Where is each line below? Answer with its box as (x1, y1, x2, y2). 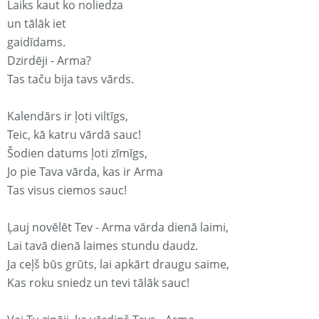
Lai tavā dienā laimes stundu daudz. (7, 238, 198, 254)
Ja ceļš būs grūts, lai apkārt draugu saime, (7, 256, 229, 273)
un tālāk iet (7, 16, 66, 32)
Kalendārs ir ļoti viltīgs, (7, 108, 128, 125)
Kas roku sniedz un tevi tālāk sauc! (7, 275, 189, 291)
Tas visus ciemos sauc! (7, 182, 127, 199)
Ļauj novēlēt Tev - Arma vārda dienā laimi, (7, 219, 229, 236)
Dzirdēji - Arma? (7, 53, 91, 69)
